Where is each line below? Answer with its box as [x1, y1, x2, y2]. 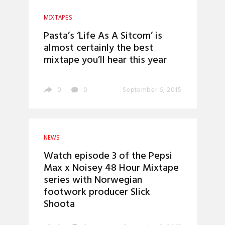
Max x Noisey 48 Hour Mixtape [43, 160, 179, 177]
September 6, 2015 [123, 84, 182, 95]
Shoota [43, 196, 75, 213]
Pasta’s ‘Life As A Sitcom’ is [43, 28, 162, 44]
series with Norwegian [43, 172, 142, 189]
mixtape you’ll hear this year [43, 52, 167, 68]
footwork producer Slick [43, 184, 150, 201]
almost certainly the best [43, 40, 153, 56]
